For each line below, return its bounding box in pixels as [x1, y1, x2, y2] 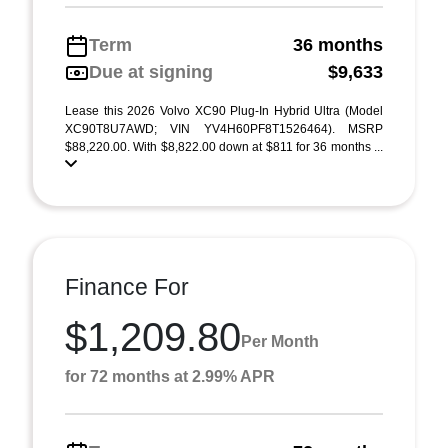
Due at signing [89, 62, 213, 82]
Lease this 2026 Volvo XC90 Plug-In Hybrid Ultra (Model [65, 104, 383, 118]
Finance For [65, 274, 189, 300]
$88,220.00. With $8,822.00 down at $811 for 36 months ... [65, 140, 383, 154]
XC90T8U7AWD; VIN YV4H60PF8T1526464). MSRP [65, 122, 383, 136]
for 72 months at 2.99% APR [65, 368, 275, 385]
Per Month [241, 332, 319, 350]
